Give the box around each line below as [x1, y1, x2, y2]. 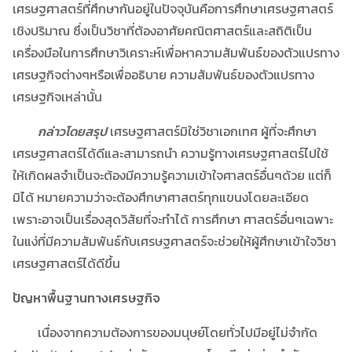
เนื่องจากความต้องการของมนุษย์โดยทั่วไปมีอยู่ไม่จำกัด [13, 322, 317, 342]
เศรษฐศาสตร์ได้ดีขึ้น [13, 253, 120, 273]
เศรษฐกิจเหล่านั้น [13, 86, 102, 106]
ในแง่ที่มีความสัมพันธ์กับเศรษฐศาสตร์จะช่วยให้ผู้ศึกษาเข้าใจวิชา [13, 231, 336, 251]
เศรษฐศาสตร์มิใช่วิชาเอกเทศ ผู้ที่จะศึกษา [107, 121, 317, 141]
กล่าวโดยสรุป [38, 121, 107, 141]
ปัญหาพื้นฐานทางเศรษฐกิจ [13, 288, 160, 307]
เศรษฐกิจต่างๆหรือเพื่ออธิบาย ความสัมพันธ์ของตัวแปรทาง [13, 64, 314, 84]
